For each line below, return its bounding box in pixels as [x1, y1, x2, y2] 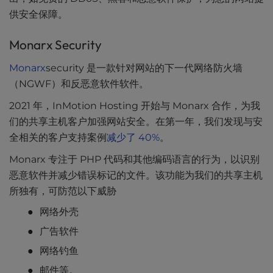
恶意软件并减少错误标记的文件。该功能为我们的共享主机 [9, 169, 263, 182]
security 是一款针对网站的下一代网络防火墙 [46, 62, 243, 74]
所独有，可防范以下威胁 [9, 185, 116, 197]
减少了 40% [107, 132, 160, 144]
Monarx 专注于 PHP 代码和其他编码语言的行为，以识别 [9, 154, 260, 166]
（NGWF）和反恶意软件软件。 [9, 78, 149, 90]
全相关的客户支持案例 [9, 132, 107, 144]
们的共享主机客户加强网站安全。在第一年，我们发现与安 [9, 116, 263, 128]
